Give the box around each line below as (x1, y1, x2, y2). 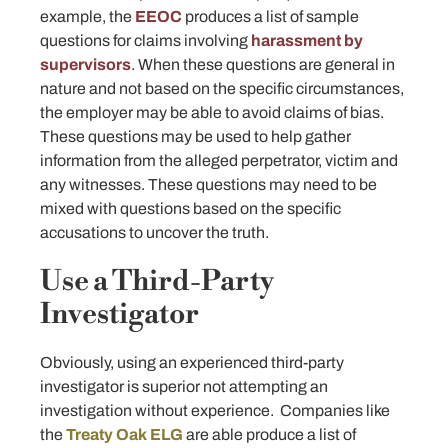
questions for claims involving (40, 31, 248, 49)
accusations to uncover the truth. (40, 223, 269, 241)
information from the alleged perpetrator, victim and (40, 151, 398, 169)
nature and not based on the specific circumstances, (40, 79, 404, 97)
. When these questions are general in (131, 55, 395, 73)
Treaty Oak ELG (66, 425, 183, 443)
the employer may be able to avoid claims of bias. (40, 103, 384, 121)
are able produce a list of (183, 425, 356, 443)
